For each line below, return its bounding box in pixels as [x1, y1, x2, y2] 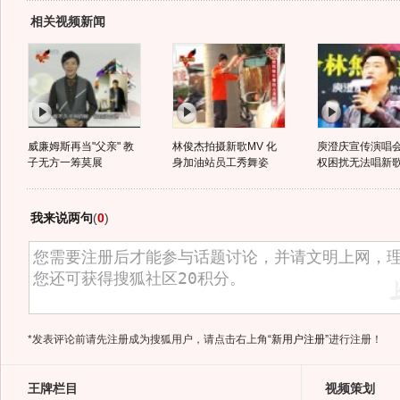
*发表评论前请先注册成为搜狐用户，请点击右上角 [27, 333, 268, 346]
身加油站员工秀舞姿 [171, 156, 269, 169]
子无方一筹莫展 [27, 156, 103, 169]
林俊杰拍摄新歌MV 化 [171, 140, 277, 153]
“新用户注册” [267, 333, 329, 346]
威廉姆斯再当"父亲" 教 [27, 140, 134, 153]
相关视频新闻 [29, 14, 105, 29]
